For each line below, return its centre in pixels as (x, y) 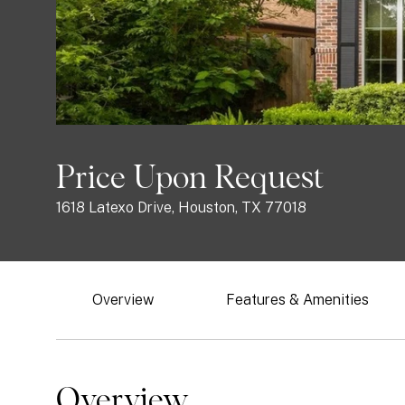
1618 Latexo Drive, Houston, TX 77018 (181, 207)
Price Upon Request (190, 179)
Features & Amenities (297, 300)
